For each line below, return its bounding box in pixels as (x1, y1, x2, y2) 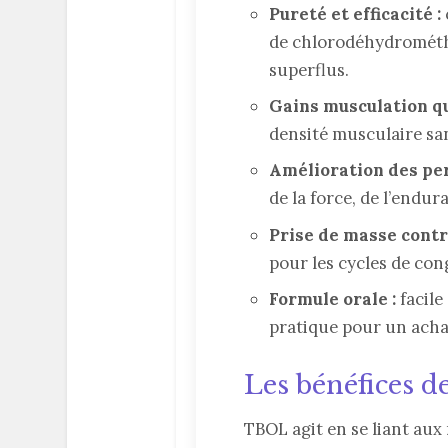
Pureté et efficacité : (269, 2, 442, 25)
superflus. (269, 58, 350, 81)
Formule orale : (269, 288, 397, 311)
